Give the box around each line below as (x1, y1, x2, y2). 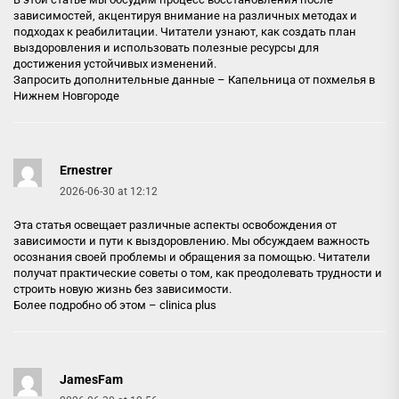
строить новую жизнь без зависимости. (13, 282, 232, 296)
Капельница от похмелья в (228, 73, 375, 86)
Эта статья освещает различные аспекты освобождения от (13, 218, 337, 232)
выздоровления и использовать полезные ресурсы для (13, 41, 319, 54)
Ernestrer (60, 163, 112, 177)
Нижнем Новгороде (13, 89, 119, 102)
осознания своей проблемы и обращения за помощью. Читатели (13, 250, 370, 264)
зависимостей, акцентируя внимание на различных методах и (13, 9, 357, 22)
